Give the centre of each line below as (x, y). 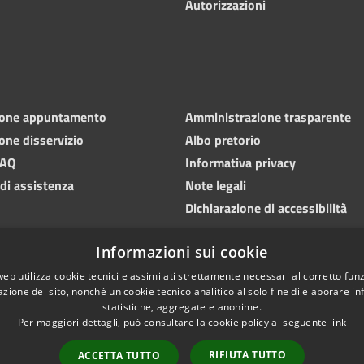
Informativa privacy (240, 162)
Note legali (216, 185)
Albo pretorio (223, 139)
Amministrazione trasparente (268, 117)
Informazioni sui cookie (182, 252)
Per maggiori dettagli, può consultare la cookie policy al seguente (173, 322)
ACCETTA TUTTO (119, 355)
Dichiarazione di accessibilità (266, 208)
